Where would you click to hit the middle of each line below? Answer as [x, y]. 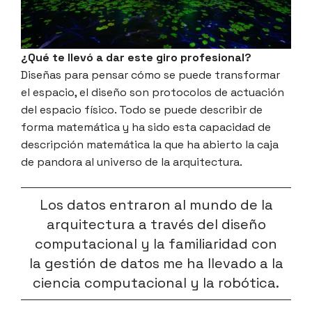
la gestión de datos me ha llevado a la [156, 263]
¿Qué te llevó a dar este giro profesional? [136, 57]
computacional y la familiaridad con [156, 243]
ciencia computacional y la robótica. [156, 282]
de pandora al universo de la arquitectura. [132, 162]
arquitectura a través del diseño [156, 224]
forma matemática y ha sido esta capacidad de [146, 127]
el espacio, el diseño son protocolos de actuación [153, 92]
